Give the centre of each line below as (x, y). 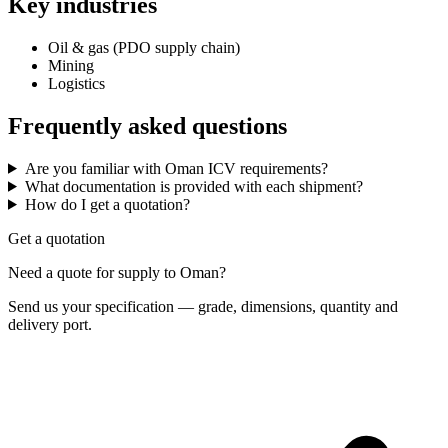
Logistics (76, 84)
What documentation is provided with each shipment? (193, 186)
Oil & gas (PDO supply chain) (144, 48)
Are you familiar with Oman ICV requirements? (176, 168)
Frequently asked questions (147, 125)
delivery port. (50, 324)
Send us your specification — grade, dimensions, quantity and (203, 306)
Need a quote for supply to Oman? (117, 272)
